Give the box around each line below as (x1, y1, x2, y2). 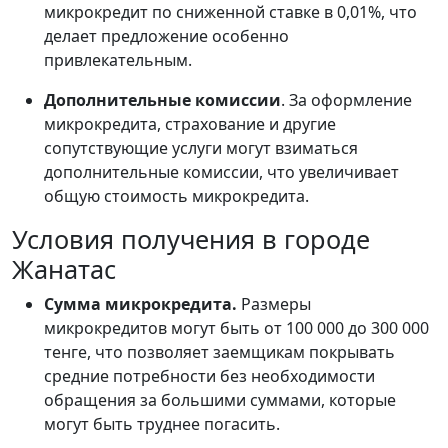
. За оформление (281, 89, 412, 112)
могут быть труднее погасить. (44, 413, 280, 436)
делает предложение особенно (44, 25, 289, 48)
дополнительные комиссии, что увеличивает (44, 161, 399, 184)
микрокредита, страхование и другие (44, 113, 336, 136)
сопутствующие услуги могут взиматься (44, 137, 358, 160)
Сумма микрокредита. (44, 293, 237, 316)
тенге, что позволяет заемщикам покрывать (44, 341, 395, 364)
